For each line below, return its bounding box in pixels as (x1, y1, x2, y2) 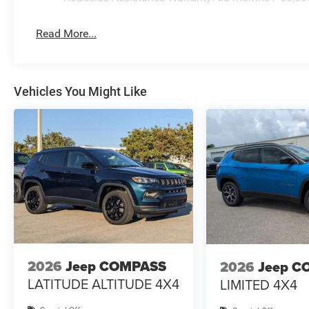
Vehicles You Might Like (14, 84, 147, 99)
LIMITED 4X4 (220, 274, 298, 295)
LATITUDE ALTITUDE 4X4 (28, 273, 179, 294)
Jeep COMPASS (66, 255, 166, 277)
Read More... (36, 27, 97, 41)
